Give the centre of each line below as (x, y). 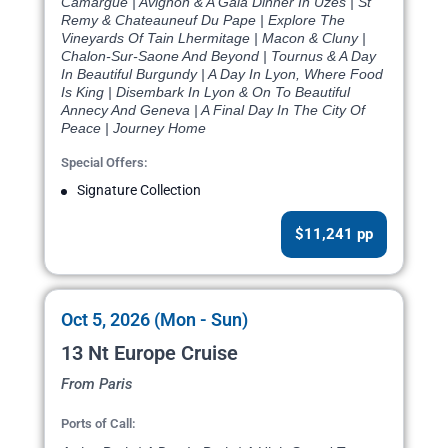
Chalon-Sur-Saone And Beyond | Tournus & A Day (218, 56)
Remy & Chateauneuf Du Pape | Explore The (203, 20)
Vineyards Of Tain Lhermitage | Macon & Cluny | (213, 38)
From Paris (97, 384)
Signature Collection (139, 190)
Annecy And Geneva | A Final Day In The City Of (213, 110)
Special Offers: (104, 163)
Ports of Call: (98, 424)
